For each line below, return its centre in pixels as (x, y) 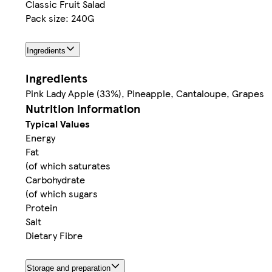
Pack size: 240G (60, 18)
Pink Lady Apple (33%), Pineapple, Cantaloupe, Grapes (145, 93)
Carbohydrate (55, 180)
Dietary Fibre (54, 236)
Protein (42, 208)
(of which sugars (62, 194)
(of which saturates (68, 166)
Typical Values (58, 124)
